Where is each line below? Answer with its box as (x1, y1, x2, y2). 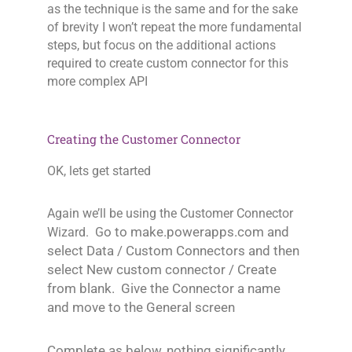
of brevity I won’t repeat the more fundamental (47, 20, 302, 35)
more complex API (47, 75, 148, 90)
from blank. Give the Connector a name (47, 280, 280, 297)
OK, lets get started (47, 164, 151, 179)
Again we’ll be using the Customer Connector (47, 207, 293, 222)
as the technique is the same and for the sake (47, 2, 298, 17)
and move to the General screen (47, 299, 235, 316)
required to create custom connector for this (47, 57, 288, 71)
